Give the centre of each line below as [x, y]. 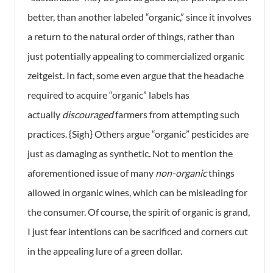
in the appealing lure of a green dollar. [105, 251]
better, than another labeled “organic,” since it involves [140, 17]
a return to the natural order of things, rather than [131, 37]
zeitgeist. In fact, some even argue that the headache [136, 76]
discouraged [89, 115]
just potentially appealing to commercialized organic [136, 56]
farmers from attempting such [177, 115]
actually [45, 115]
